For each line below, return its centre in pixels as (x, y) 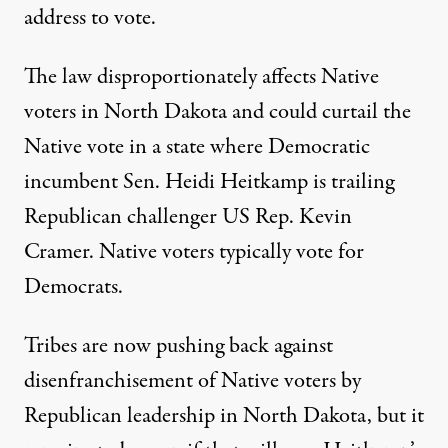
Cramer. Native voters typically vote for (194, 252)
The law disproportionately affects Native (201, 77)
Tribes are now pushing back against (178, 346)
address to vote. (90, 18)
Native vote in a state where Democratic (197, 147)
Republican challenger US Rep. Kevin (188, 217)
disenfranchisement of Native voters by (192, 381)
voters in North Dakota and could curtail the (217, 112)
